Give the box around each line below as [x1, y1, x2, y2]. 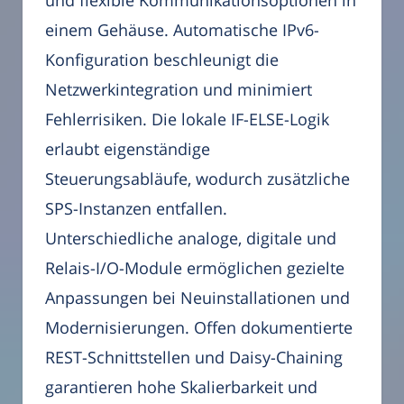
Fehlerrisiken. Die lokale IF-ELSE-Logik [45, 107, 329, 130]
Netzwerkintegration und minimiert [45, 78, 312, 100]
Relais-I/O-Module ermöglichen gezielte [45, 256, 344, 279]
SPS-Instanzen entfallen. [45, 197, 227, 219]
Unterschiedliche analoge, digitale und [45, 226, 336, 249]
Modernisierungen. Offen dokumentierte [45, 316, 353, 338]
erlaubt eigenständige [45, 137, 210, 160]
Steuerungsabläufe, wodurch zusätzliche [45, 167, 350, 189]
